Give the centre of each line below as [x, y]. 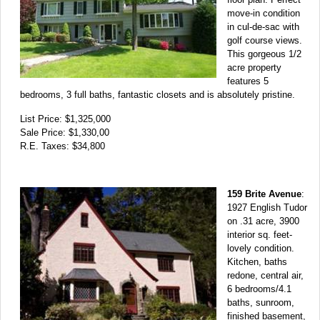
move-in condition [264, 13]
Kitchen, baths [257, 261]
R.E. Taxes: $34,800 [62, 146]
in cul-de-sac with [263, 26]
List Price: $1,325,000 [65, 119]
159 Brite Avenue [264, 194]
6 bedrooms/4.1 [259, 289]
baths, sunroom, [261, 302]
